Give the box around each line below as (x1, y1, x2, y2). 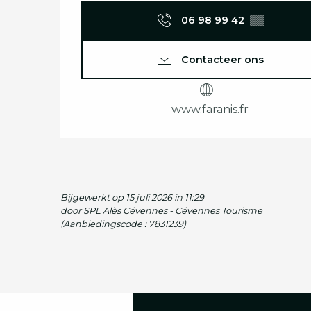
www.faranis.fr (171, 103, 249, 117)
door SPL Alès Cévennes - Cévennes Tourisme (60, 205, 262, 217)
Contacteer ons (180, 53, 264, 66)
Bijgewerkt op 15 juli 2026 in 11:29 (60, 192, 204, 203)
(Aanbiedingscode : (60, 219, 149, 230)
